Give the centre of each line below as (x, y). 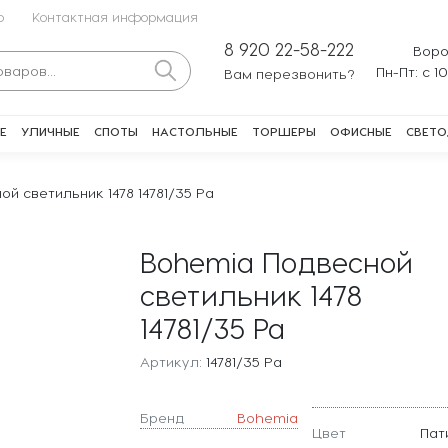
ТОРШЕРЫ (284, 131)
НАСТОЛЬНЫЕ (195, 131)
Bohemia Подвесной (276, 261)
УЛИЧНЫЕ (50, 131)
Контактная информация (114, 16)
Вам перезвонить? (289, 73)
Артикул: (170, 361)
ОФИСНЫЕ (361, 131)
